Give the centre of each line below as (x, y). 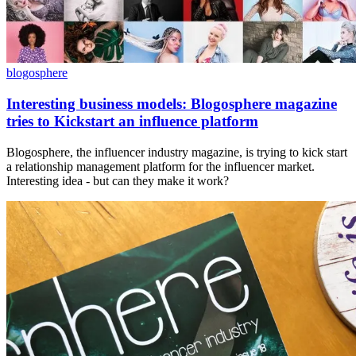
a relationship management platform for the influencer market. (161, 166)
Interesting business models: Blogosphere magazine (172, 103)
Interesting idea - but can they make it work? (118, 180)
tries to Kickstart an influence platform (132, 121)
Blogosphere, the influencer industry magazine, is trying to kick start (177, 152)
